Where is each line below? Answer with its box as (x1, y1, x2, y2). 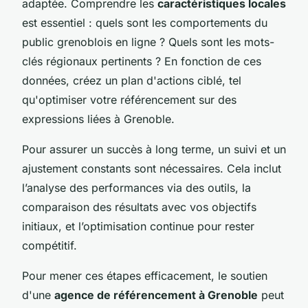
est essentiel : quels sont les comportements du (22, 15, 267, 30)
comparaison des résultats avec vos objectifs (22, 199, 256, 214)
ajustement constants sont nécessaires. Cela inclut (22, 161, 281, 175)
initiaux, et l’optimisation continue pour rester (22, 219, 254, 233)
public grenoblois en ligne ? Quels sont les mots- (22, 34, 274, 49)
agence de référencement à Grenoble (54, 287, 258, 302)
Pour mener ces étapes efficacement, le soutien (22, 268, 267, 283)
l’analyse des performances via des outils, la (22, 180, 251, 195)
